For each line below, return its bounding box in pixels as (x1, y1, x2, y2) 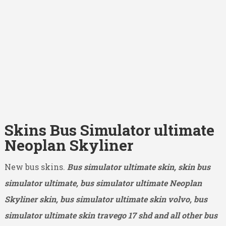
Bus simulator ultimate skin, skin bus (67, 161, 210, 172)
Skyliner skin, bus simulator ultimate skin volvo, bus (4, 193, 207, 204)
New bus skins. (4, 161, 67, 172)
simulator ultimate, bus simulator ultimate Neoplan (4, 177, 202, 188)
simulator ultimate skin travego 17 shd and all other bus (4, 209, 217, 220)
